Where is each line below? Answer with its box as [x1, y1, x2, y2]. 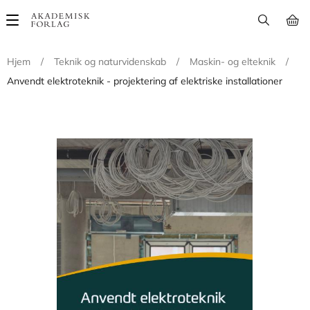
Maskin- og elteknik [190, 55, 275, 68]
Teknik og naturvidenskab [54, 55, 166, 68]
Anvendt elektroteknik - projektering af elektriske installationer [7, 75, 282, 87]
